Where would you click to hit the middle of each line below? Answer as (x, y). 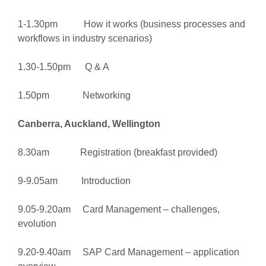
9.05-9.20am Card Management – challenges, (118, 209)
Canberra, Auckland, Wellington (89, 124)
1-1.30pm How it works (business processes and (131, 24)
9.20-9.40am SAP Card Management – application (128, 252)
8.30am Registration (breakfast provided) (117, 152)
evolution (37, 224)
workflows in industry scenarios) (85, 38)
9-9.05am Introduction (74, 181)
